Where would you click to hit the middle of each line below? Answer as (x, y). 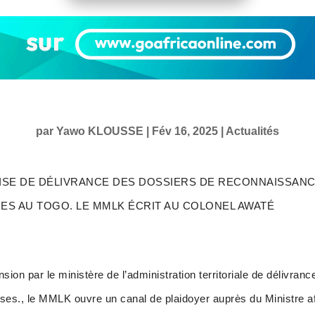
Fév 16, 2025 (185, 131)
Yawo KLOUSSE (100, 131)
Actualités (252, 131)
